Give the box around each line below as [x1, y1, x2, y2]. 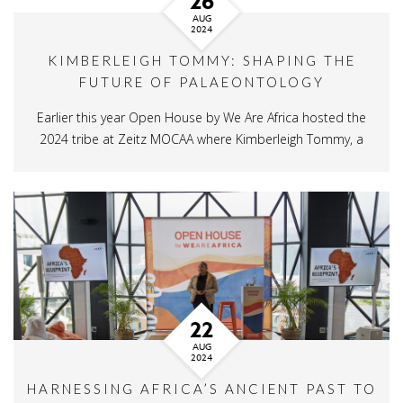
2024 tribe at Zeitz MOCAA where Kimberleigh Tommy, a [40, 130, 363, 148]
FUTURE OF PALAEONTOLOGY [78, 74, 325, 90]
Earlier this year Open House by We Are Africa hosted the [37, 109, 366, 126]
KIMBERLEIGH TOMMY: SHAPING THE [47, 52, 356, 68]
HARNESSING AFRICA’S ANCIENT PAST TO [26, 381, 377, 398]
